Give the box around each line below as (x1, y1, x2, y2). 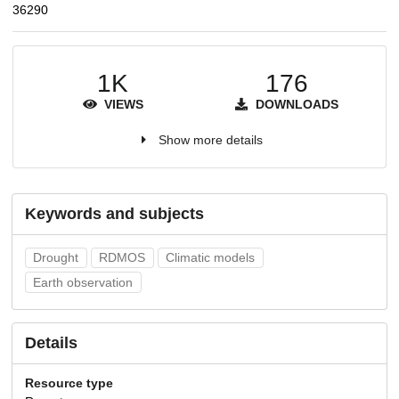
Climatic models (166, 250, 256, 265)
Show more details (158, 132, 263, 147)
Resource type (25, 376, 113, 391)
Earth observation (33, 275, 134, 290)
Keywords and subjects (25, 204, 204, 223)
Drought (33, 250, 79, 265)
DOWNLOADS (252, 96, 338, 111)
